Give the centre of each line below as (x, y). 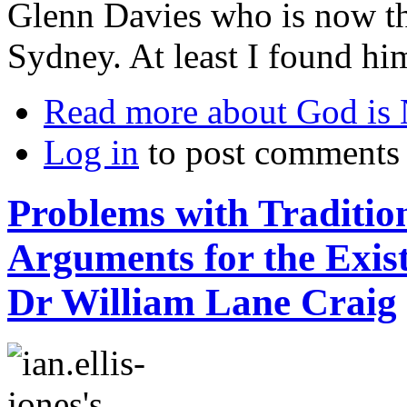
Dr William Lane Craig (202, 303)
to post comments (269, 153)
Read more (121, 112)
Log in (91, 153)
